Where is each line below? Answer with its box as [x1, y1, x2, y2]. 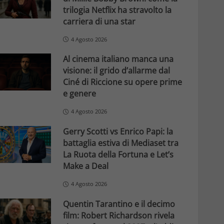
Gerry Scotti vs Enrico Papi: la [62, 126, 173, 137]
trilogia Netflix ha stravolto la [62, 4, 171, 15]
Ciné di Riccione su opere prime [62, 76, 182, 88]
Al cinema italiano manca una [62, 53, 173, 65]
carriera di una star [62, 15, 135, 27]
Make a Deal [62, 160, 108, 172]
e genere [62, 88, 96, 99]
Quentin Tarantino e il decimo [62, 198, 175, 209]
